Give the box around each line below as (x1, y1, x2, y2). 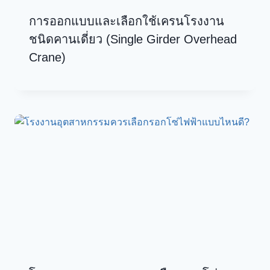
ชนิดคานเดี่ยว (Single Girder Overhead (29, 33, 237, 46)
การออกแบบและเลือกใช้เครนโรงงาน (29, 14, 224, 28)
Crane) (29, 51, 69, 64)
